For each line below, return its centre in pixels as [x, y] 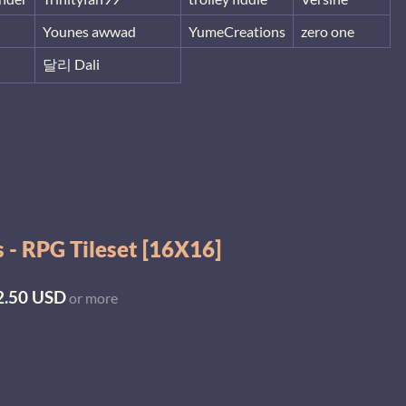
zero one [328, 31]
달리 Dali [71, 63]
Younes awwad [89, 31]
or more [92, 298]
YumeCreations [237, 31]
